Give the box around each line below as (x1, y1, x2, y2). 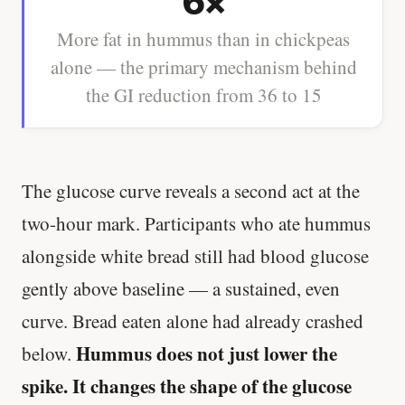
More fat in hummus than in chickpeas (57, 26, 350, 52)
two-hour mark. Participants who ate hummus (22, 210, 371, 236)
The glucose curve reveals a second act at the (22, 177, 360, 203)
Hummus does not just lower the (76, 339, 337, 367)
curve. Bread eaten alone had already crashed (22, 307, 363, 334)
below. (22, 340, 76, 366)
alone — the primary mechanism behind (50, 54, 357, 80)
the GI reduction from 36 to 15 (85, 82, 322, 108)
